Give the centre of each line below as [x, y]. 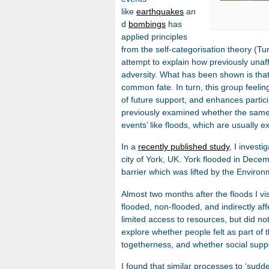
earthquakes [160, 12]
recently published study [184, 147]
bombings [147, 24]
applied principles [154, 37]
